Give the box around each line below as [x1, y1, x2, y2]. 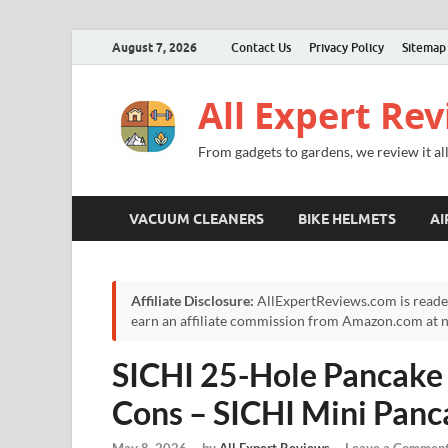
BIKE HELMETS [298, 210, 396, 227]
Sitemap [402, 39, 446, 55]
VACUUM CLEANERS [129, 210, 264, 227]
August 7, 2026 [112, 39, 197, 55]
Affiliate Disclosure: [131, 293, 254, 309]
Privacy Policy [309, 39, 384, 55]
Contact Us [231, 39, 291, 55]
